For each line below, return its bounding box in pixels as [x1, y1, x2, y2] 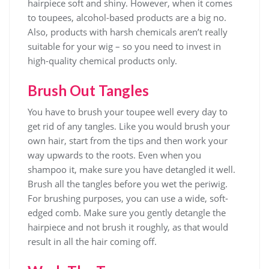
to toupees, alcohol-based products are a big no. [28, 11, 226, 23]
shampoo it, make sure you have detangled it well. [28, 163, 235, 175]
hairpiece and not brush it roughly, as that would [28, 221, 228, 233]
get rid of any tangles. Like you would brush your [28, 120, 230, 132]
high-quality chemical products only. [28, 55, 177, 67]
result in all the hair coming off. [28, 235, 157, 247]
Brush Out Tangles [28, 82, 149, 99]
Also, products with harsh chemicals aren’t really [28, 26, 228, 38]
